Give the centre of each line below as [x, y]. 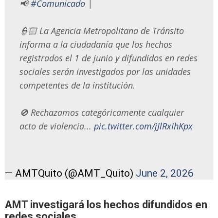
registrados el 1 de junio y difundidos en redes [109, 58]
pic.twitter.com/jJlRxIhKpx [143, 126]
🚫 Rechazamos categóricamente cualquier [102, 112]
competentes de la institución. [77, 85]
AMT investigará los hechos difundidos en [106, 205]
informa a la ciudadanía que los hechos [96, 44]
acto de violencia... [57, 126]
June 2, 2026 [165, 173]
